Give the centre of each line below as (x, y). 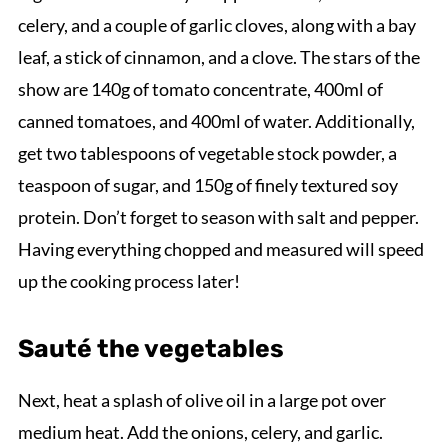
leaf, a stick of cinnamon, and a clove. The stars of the (218, 57)
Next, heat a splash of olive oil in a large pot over (201, 400)
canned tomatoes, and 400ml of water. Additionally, (216, 121)
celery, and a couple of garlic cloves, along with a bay (216, 25)
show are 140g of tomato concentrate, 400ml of (200, 89)
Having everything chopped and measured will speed (220, 249)
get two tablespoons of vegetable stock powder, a (207, 153)
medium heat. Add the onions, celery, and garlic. (200, 432)
